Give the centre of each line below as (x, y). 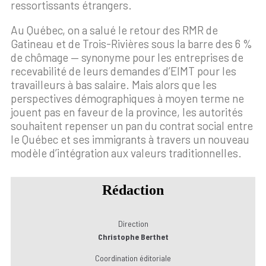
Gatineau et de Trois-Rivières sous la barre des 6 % (132, 44)
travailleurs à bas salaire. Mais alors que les (114, 85)
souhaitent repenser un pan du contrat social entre (132, 126)
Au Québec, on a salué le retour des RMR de (114, 30)
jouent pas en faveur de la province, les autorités (127, 112)
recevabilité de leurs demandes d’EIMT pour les (123, 71)
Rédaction (133, 190)
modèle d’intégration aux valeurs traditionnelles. (126, 153)
